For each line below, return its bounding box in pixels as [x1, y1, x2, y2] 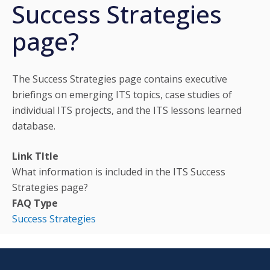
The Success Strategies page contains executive [12, 72, 227, 86]
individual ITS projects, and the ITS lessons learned [12, 103, 242, 117]
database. [12, 119, 55, 133]
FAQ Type [12, 196, 58, 210]
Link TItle [12, 149, 58, 163]
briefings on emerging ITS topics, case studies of [12, 87, 232, 101]
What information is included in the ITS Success [12, 165, 225, 178]
